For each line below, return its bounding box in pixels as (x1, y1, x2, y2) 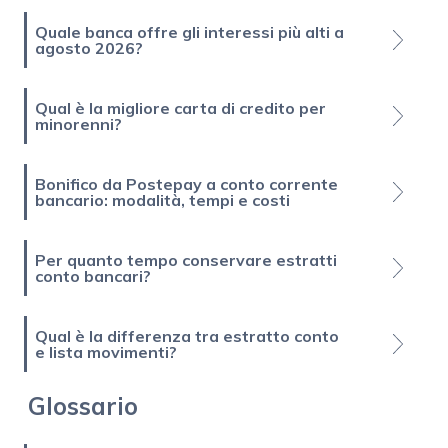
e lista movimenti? (35, 342, 177, 363)
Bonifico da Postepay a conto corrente (35, 174, 338, 195)
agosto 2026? (35, 38, 143, 59)
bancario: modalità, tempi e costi (35, 190, 290, 211)
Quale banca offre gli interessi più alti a (35, 22, 344, 43)
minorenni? (35, 114, 122, 135)
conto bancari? (35, 266, 151, 287)
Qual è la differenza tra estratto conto (35, 326, 339, 347)
